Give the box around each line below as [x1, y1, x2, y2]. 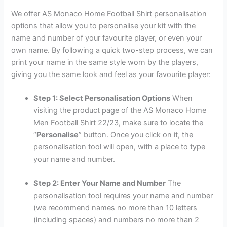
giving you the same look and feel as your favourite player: [11, 69, 211, 79]
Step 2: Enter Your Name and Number [33, 178, 166, 188]
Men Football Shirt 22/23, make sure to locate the [33, 118, 204, 128]
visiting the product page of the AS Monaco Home [33, 106, 207, 116]
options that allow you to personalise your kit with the [11, 21, 196, 30]
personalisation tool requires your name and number [33, 191, 213, 200]
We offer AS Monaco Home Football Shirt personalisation [11, 9, 207, 18]
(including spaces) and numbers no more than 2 [33, 215, 200, 224]
